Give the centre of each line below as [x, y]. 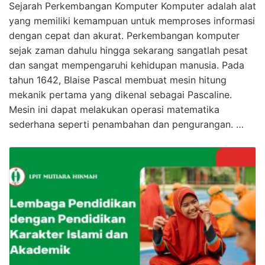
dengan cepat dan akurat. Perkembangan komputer [124, 35]
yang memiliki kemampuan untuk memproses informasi [132, 20]
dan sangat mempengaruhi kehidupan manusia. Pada [127, 65]
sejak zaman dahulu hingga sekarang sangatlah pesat [128, 50]
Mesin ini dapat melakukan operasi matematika [114, 109]
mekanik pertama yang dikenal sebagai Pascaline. [120, 94]
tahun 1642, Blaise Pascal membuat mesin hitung [118, 80]
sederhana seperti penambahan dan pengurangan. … [126, 124]
